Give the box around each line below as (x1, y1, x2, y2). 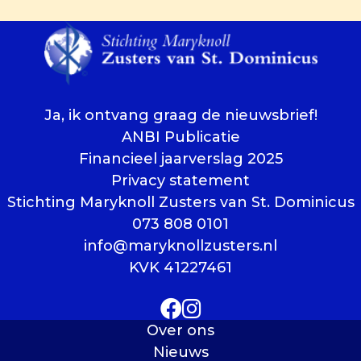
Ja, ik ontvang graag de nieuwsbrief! (44, 106, 317, 125)
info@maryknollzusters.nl (84, 237, 277, 255)
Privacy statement (111, 172, 250, 190)
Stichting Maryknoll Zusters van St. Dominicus (6, 193, 355, 212)
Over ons (147, 322, 214, 340)
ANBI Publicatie (121, 128, 240, 147)
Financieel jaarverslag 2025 (78, 150, 283, 168)
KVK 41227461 (129, 259, 232, 277)
